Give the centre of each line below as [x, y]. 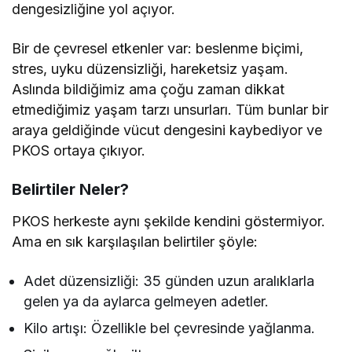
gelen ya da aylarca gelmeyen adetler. [147, 302]
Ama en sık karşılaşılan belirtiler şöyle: [135, 242]
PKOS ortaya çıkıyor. [79, 151]
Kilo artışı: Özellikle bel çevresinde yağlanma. [170, 328]
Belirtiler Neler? [70, 190]
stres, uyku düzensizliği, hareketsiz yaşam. [150, 69]
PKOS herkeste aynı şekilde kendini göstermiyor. [169, 222]
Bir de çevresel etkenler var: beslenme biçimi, [158, 49]
